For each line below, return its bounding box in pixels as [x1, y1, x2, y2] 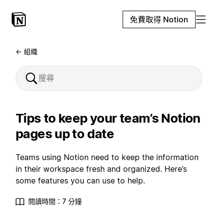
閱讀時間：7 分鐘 [28, 197, 82, 205]
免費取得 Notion [130, 15, 188, 24]
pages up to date [16, 126, 114, 141]
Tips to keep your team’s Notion [16, 110, 200, 126]
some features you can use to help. [16, 176, 145, 185]
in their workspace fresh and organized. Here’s [16, 164, 187, 174]
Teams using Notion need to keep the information [16, 152, 199, 162]
